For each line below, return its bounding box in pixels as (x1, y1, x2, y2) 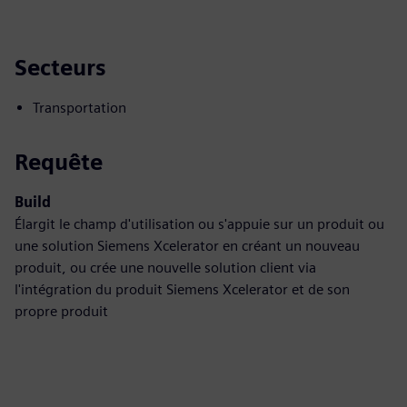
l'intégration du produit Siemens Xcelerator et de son (15, 281, 350, 298)
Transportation (33, 99, 126, 116)
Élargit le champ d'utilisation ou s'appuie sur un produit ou (15, 215, 384, 233)
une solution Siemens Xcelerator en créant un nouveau (15, 237, 360, 254)
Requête (15, 149, 103, 175)
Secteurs (15, 55, 106, 81)
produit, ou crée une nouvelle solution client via (15, 259, 316, 276)
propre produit (15, 303, 108, 320)
